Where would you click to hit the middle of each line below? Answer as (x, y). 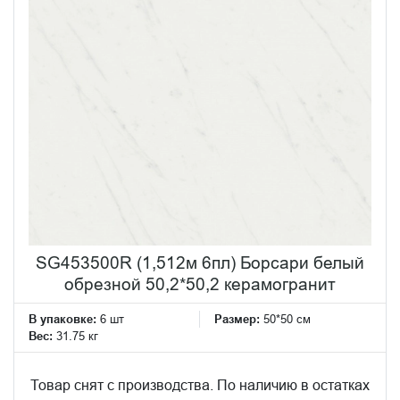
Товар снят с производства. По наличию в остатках (200, 384)
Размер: (239, 318)
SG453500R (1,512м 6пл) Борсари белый (200, 262)
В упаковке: (62, 318)
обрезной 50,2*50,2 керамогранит (200, 283)
